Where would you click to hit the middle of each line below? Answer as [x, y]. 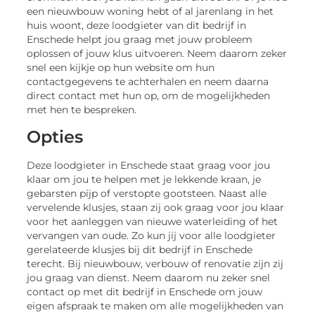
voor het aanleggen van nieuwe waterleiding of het [153, 221]
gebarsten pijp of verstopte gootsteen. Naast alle [147, 193]
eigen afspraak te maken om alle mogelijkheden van [155, 306]
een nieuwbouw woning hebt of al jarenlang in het [150, 12]
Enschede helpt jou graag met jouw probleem [140, 40]
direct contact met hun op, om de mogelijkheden [149, 96]
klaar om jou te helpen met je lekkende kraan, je [144, 179]
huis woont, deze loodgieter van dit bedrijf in [137, 26]
